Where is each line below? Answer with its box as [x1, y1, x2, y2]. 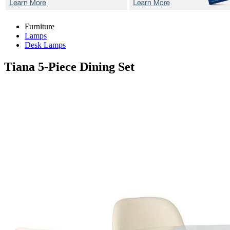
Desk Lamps [25, 41, 66, 49]
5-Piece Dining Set [38, 60, 135, 73]
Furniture [25, 22, 54, 31]
